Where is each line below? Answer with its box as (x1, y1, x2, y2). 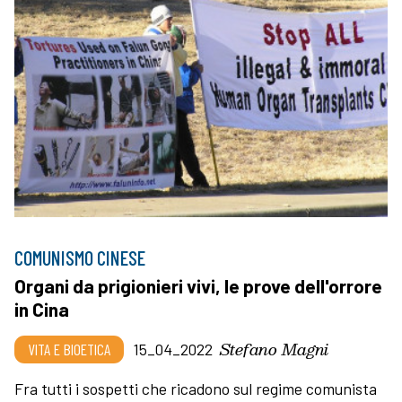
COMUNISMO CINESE (14, 245, 145, 269)
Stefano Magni (220, 335, 328, 362)
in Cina (14, 297, 69, 320)
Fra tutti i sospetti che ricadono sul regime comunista (14, 378, 377, 398)
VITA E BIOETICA (28, 338, 110, 359)
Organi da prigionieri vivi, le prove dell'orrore (14, 274, 382, 297)
